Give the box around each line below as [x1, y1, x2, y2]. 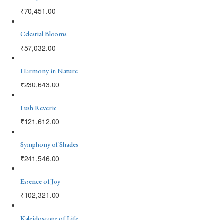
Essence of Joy [20, 176, 60, 186]
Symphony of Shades [20, 139, 78, 149]
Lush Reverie [20, 103, 56, 112]
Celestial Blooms [20, 29, 67, 38]
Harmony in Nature [20, 66, 78, 75]
